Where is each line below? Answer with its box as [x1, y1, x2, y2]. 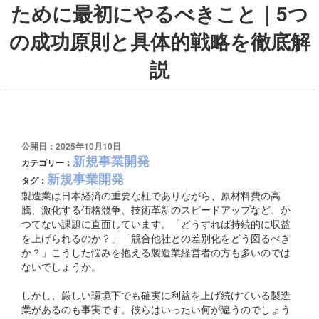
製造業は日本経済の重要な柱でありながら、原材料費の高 [21, 187, 281, 202]
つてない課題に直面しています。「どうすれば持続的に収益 [21, 216, 291, 231]
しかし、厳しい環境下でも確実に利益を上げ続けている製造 [21, 287, 291, 302]
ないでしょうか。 [21, 258, 101, 273]
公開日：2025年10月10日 [21, 139, 121, 152]
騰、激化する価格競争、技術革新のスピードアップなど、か [21, 202, 291, 216]
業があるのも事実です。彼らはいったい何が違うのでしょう [21, 301, 291, 316]
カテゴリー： [21, 155, 73, 169]
